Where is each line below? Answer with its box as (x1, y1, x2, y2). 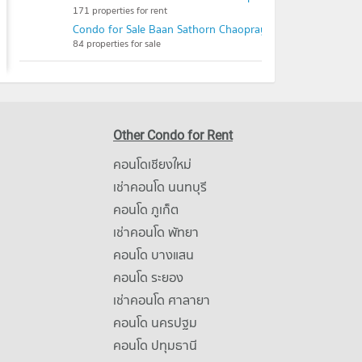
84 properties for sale (73, 36, 161, 51)
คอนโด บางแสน (112, 244, 194, 265)
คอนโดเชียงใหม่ (112, 154, 192, 175)
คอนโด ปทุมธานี (112, 335, 197, 356)
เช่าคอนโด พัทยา (112, 221, 199, 242)
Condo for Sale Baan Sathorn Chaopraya (73, 20, 272, 38)
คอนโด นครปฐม (112, 312, 197, 333)
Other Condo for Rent (112, 128, 233, 143)
